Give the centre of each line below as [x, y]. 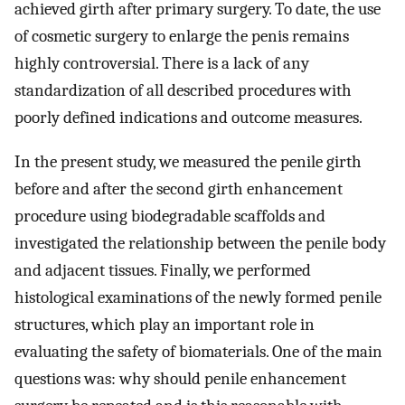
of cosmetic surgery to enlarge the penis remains [182, 37]
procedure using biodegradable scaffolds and [170, 217]
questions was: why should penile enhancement [180, 379]
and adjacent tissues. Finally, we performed [163, 271]
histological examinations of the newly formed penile [198, 298]
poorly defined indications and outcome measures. [188, 118]
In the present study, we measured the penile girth [188, 162]
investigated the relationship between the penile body [200, 244]
